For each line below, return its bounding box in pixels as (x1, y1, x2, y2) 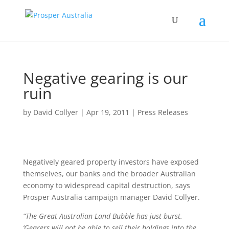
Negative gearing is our (22, 67, 188, 88)
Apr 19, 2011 (86, 107, 129, 117)
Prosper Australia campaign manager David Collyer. (22, 192, 200, 202)
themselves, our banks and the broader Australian (22, 169, 196, 178)
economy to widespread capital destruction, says (22, 180, 190, 190)
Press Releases (137, 107, 188, 117)
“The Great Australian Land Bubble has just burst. (22, 211, 182, 221)
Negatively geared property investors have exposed (22, 157, 199, 167)
